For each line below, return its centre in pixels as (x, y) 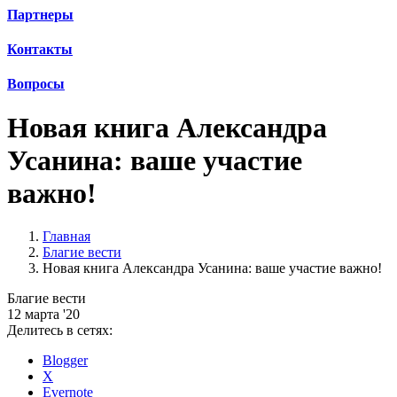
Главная (66, 237)
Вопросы (36, 84)
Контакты (40, 49)
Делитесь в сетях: (60, 331)
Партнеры (40, 14)
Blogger (65, 361)
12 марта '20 (43, 315)
